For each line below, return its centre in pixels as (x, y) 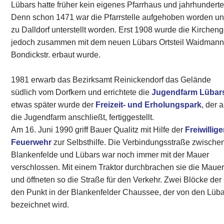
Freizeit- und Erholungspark (149, 105)
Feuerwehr (31, 142)
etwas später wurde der (53, 105)
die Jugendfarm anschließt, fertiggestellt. (83, 117)
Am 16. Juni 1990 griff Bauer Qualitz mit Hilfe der (98, 130)
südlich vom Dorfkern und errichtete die (81, 92)
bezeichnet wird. (40, 205)
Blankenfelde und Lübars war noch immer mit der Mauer (110, 155)
